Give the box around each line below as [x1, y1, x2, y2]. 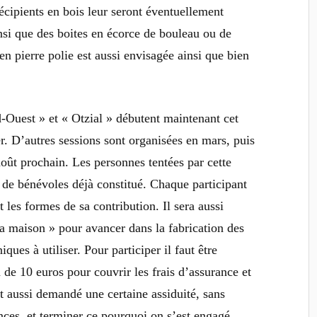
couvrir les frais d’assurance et [94, 264, 252, 279]
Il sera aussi [163, 198, 224, 213]
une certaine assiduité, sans [86, 286, 226, 301]
